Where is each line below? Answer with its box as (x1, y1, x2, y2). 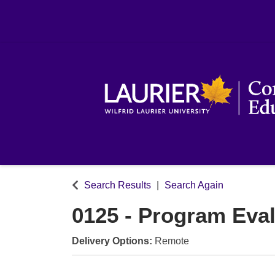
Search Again (165, 179, 223, 190)
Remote (155, 235, 189, 246)
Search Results (84, 179, 151, 190)
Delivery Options (72, 235, 149, 246)
